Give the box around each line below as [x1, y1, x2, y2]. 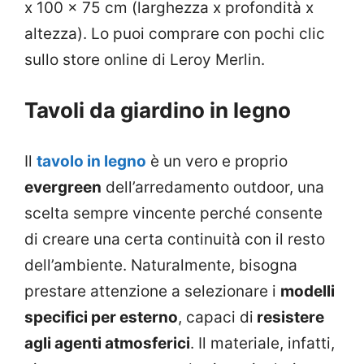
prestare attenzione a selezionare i [24, 281, 280, 301]
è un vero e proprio [146, 151, 288, 171]
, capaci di [178, 307, 253, 327]
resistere [253, 307, 324, 327]
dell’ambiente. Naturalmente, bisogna [24, 255, 297, 275]
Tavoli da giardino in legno [24, 97, 291, 123]
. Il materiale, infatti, [190, 333, 335, 353]
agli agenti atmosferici [24, 333, 190, 353]
